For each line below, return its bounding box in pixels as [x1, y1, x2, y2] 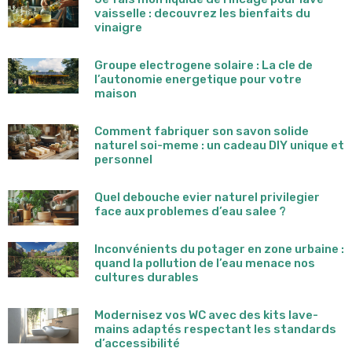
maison [94, 86, 137, 101]
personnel [94, 152, 152, 167]
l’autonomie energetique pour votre [94, 71, 302, 86]
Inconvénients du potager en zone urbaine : [94, 241, 344, 256]
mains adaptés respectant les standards [94, 321, 336, 336]
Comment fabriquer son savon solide [94, 123, 309, 138]
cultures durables [94, 269, 199, 284]
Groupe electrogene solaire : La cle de [94, 57, 313, 72]
